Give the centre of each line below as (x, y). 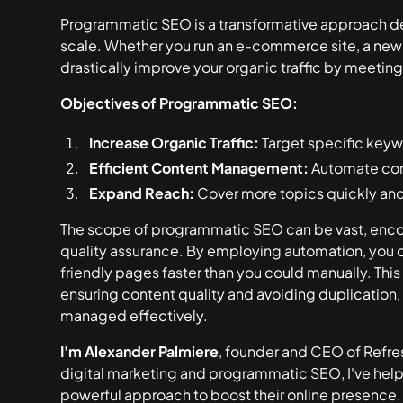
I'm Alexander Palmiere (140, 351)
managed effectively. (134, 315)
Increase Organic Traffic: (175, 143)
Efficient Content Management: (199, 168)
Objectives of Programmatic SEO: (179, 103)
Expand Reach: (142, 193)
